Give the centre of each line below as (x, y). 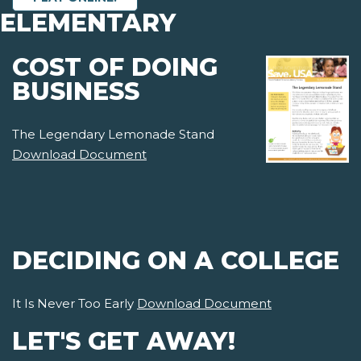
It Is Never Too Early (75, 304)
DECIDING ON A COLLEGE (176, 261)
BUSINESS (76, 92)
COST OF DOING (115, 68)
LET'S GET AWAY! (124, 342)
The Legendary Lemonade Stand (113, 135)
